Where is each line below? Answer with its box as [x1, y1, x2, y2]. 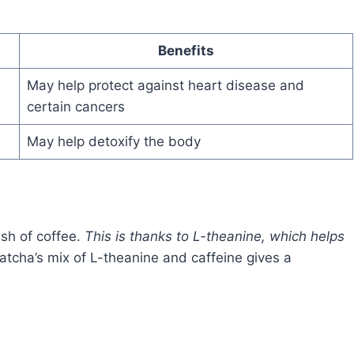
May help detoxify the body [26, 134, 201, 150]
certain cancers [26, 99, 125, 115]
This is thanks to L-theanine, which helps [85, 228, 345, 245]
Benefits [158, 43, 214, 59]
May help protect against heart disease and [26, 77, 304, 94]
